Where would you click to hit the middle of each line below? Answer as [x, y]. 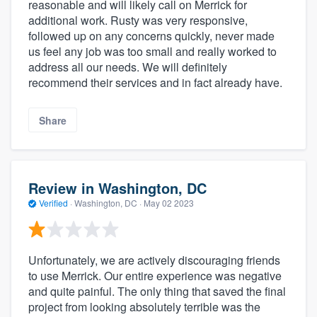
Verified [53, 203]
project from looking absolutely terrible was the [144, 306]
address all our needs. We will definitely [128, 67]
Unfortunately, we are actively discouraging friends [154, 260]
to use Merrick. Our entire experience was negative [155, 275]
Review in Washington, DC [117, 188]
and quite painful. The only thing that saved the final [157, 291]
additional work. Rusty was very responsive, [138, 21]
